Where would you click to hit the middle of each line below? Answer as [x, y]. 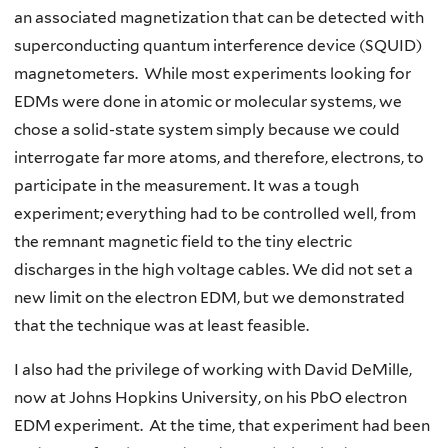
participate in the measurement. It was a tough [186, 186]
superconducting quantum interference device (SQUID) [218, 46]
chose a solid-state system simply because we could [207, 130]
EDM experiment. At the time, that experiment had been [222, 425]
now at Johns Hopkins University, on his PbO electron [210, 397]
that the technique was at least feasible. [161, 326]
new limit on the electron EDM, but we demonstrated [209, 298]
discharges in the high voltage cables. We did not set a [213, 270]
